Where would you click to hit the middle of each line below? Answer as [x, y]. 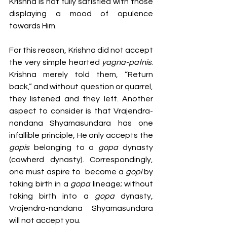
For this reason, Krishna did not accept [81, 50]
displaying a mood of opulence [81, 14]
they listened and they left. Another [81, 99]
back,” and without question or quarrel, [81, 87]
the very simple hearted [55, 63]
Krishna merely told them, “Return [81, 75]
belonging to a [66, 148]
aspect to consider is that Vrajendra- [81, 111]
